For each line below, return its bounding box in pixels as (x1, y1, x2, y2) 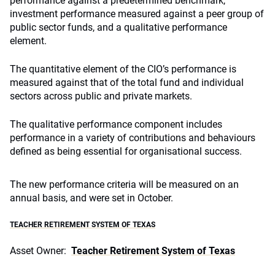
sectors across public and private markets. (10, 90, 192, 102)
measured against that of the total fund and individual (10, 77, 244, 88)
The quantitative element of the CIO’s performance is (10, 63, 236, 75)
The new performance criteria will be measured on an (10, 179, 239, 190)
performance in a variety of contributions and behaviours (10, 132, 255, 144)
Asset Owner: (10, 245, 66, 257)
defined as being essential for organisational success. (10, 145, 242, 157)
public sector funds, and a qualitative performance (10, 21, 227, 33)
